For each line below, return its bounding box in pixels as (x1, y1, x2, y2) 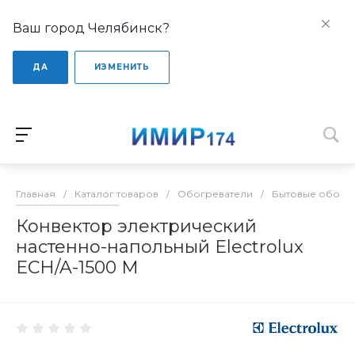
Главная (16, 187, 55, 200)
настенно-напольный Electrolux (16, 235, 303, 258)
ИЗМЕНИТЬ (94, 62, 150, 72)
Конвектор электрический (16, 215, 257, 237)
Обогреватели (177, 187, 253, 200)
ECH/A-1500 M (16, 256, 139, 278)
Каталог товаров (74, 187, 158, 200)
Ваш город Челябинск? (13, 21, 170, 36)
